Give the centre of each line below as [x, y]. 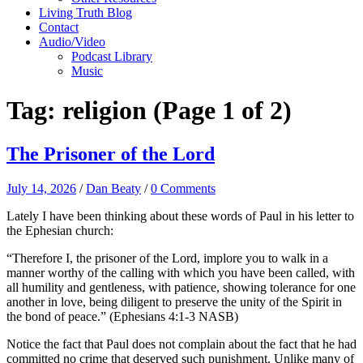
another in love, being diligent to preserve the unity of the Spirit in [174, 301]
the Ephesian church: [60, 230]
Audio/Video [72, 42]
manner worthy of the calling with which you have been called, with [181, 272]
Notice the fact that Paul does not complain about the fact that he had [181, 344]
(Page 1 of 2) [222, 111]
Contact [59, 27]
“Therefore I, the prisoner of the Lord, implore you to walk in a [167, 258]
